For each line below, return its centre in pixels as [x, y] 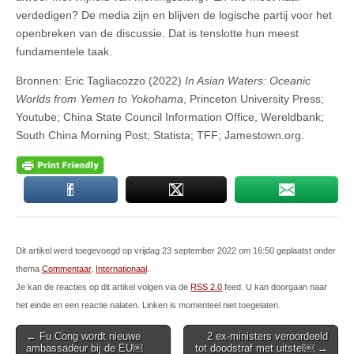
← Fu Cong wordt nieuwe [83, 337]
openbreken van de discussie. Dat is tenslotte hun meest [157, 33]
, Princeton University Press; [254, 98]
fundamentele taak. [64, 51]
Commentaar [66, 269]
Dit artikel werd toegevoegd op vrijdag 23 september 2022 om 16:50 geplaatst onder [176, 251]
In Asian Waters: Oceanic [248, 80]
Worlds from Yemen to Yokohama [100, 98]
